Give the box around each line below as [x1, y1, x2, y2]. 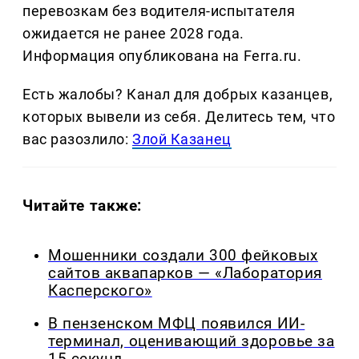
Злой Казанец [132, 131, 232, 148]
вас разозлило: [22, 131, 133, 148]
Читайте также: [22, 196, 143, 216]
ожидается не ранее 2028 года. [22, 25, 244, 42]
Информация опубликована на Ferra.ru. [22, 47, 302, 65]
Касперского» [48, 282, 152, 301]
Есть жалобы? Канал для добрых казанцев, [22, 86, 333, 103]
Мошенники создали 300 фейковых [48, 247, 318, 265]
